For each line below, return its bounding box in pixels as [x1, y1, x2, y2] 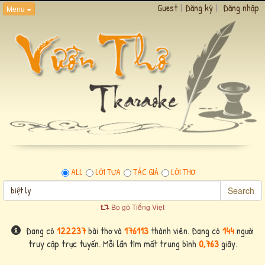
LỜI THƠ [171, 166, 195, 177]
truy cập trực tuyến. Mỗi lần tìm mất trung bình [28, 237, 199, 250]
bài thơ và [86, 224, 124, 237]
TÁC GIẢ [133, 166, 159, 177]
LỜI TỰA [95, 166, 121, 177]
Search [228, 184, 254, 196]
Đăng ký [185, 1, 213, 14]
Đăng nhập [223, 1, 259, 14]
